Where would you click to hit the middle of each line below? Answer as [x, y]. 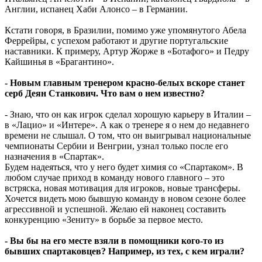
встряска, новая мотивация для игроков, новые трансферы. [123, 188]
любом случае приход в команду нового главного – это [115, 177]
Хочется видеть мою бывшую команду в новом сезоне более [125, 198]
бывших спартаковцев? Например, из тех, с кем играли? [125, 251]
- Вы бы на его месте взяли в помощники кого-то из [114, 240]
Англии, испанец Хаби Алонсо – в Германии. [96, 9]
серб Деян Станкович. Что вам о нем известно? [105, 93]
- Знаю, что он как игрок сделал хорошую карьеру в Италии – [128, 114]
